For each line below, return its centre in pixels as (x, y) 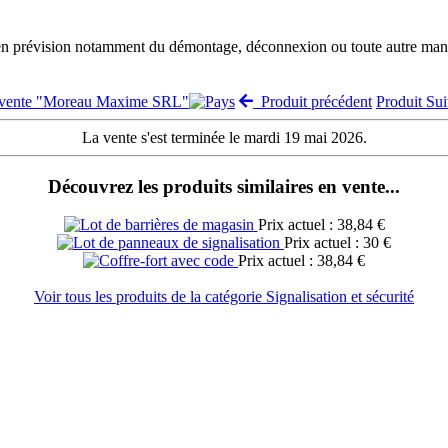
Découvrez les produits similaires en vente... (224, 186)
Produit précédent (312, 101)
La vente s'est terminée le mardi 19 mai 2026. (224, 137)
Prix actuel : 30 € (337, 243)
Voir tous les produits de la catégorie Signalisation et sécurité (224, 297)
